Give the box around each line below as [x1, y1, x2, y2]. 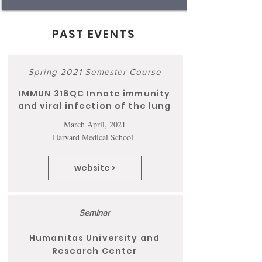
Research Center [51, 245, 137, 257]
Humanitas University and [29, 232, 160, 244]
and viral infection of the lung [18, 100, 171, 112]
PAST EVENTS [52, 26, 135, 42]
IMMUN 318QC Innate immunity [18, 88, 171, 99]
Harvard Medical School [53, 132, 136, 143]
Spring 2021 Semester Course [27, 67, 161, 77]
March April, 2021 [63, 119, 126, 130]
